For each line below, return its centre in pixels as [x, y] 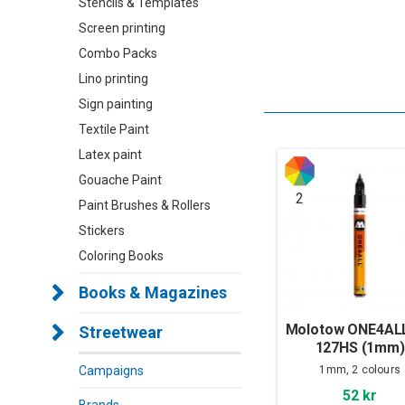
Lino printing [113, 79]
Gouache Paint [120, 180]
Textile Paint [114, 129]
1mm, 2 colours [360, 369]
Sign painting [116, 104]
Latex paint [110, 155]
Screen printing [122, 28]
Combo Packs [118, 53]
